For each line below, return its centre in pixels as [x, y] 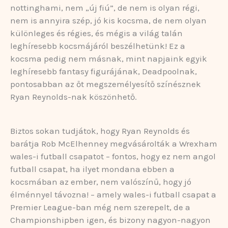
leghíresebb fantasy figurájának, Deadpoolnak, [104, 71]
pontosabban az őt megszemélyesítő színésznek [106, 84]
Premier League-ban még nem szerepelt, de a [100, 207]
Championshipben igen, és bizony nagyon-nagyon [110, 220]
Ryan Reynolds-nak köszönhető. [74, 96]
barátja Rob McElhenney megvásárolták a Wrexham [114, 143]
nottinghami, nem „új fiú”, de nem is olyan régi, [105, 7]
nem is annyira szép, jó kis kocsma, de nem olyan [108, 20]
